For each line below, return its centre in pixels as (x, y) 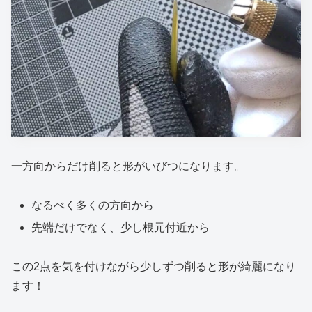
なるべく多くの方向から (93, 205)
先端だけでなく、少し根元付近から (121, 227)
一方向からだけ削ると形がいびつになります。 (128, 166)
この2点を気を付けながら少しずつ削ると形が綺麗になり (154, 267)
